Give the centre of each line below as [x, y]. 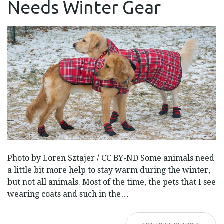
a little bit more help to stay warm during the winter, [109, 170]
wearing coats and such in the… [68, 194]
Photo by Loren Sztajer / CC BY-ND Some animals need [111, 158]
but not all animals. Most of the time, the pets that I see [112, 182]
